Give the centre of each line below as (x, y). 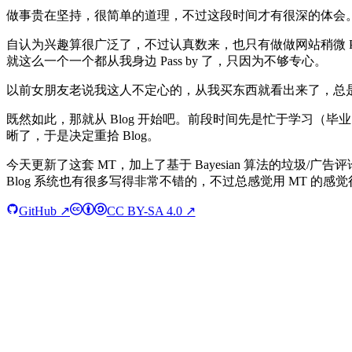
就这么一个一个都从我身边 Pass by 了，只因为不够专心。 (167, 60)
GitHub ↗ (44, 211)
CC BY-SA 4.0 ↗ (151, 211)
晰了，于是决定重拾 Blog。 (83, 135)
